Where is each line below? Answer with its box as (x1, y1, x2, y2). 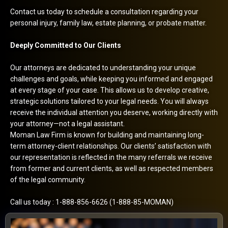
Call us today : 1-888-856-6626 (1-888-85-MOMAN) (10, 197, 174, 206)
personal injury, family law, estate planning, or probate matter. (10, 18, 207, 27)
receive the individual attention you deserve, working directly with (10, 108, 218, 117)
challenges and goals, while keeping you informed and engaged (10, 74, 213, 83)
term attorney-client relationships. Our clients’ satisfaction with (10, 141, 211, 150)
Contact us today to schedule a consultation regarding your (10, 7, 198, 16)
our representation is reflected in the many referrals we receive (10, 153, 212, 161)
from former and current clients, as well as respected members (10, 164, 213, 173)
